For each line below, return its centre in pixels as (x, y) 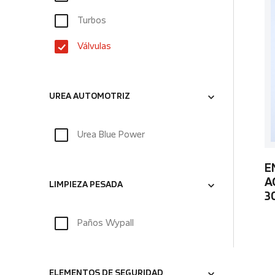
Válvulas (94, 47)
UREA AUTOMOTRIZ (90, 97)
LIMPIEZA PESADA (86, 185)
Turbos (92, 21)
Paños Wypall (106, 223)
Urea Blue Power (111, 135)
